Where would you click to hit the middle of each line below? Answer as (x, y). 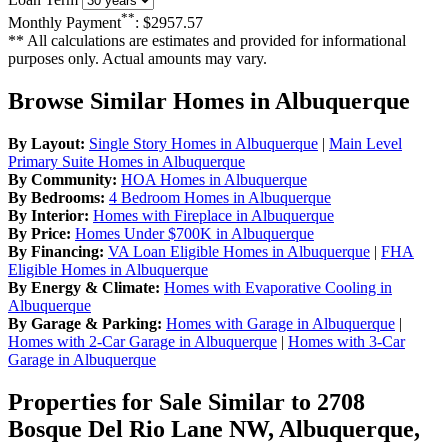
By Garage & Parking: (85, 323)
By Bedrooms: (56, 197)
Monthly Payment (64, 22)
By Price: (39, 233)
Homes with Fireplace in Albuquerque (213, 215)
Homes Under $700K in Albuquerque (194, 233)
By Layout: (46, 143)
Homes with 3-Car (346, 341)
